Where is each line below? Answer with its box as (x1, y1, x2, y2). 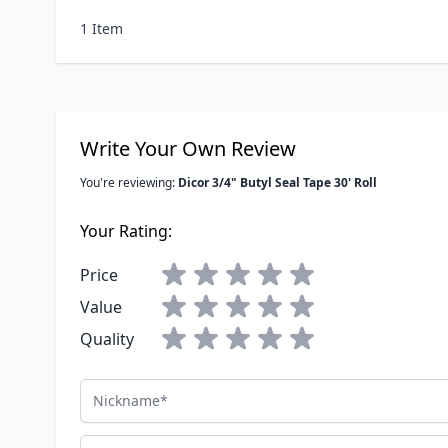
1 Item (80, 19, 123, 39)
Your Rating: (80, 220, 172, 243)
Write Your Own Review (80, 135, 296, 163)
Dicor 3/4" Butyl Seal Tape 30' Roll (178, 174, 377, 192)
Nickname (79, 379, 155, 402)
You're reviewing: (80, 174, 178, 192)
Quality (80, 328, 134, 351)
